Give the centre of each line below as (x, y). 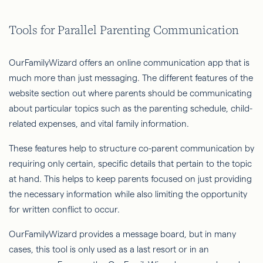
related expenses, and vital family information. (99, 124)
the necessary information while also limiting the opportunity (128, 194)
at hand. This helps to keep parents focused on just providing (130, 179)
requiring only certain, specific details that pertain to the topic (130, 164)
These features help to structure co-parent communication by (131, 149)
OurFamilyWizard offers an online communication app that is (129, 63)
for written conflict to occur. (64, 210)
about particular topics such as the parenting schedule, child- (131, 109)
